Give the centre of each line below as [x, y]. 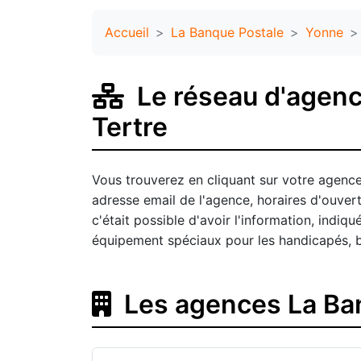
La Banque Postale [227, 32]
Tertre [130, 127]
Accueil [127, 32]
